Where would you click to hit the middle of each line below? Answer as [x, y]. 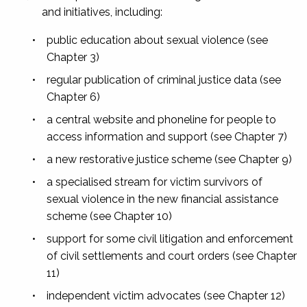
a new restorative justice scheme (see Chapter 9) [169, 159]
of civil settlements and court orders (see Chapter [172, 256]
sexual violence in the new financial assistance [162, 199]
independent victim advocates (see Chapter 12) [166, 295]
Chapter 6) [73, 97]
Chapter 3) [73, 57]
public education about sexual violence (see [157, 40]
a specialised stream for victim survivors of [155, 182]
